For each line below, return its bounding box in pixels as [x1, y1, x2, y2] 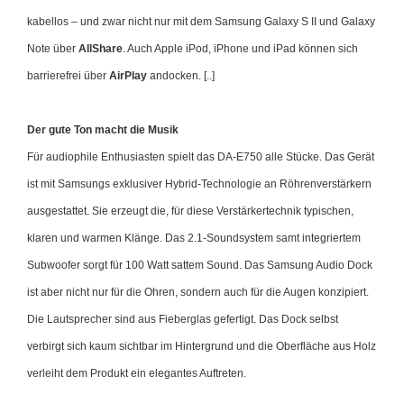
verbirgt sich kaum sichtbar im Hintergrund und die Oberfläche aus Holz [27, 339, 376, 353]
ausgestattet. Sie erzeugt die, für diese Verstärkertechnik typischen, [27, 204, 353, 217]
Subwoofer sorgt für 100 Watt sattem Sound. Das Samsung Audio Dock [27, 258, 372, 271]
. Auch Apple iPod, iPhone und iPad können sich [123, 41, 358, 55]
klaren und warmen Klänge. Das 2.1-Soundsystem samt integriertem [27, 231, 361, 244]
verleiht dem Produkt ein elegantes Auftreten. [27, 366, 246, 380]
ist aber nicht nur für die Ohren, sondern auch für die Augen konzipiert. [27, 285, 369, 298]
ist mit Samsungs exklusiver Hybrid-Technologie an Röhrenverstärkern [27, 177, 372, 190]
